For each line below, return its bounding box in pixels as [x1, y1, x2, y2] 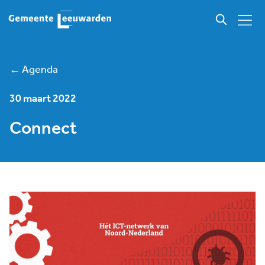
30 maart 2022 [9, 93, 76, 105]
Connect [9, 119, 77, 138]
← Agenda [9, 64, 58, 76]
